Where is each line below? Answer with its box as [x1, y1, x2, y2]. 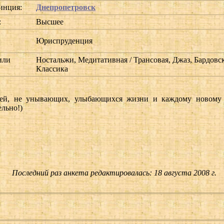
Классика [36, 64, 68, 73]
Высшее [36, 17, 63, 26]
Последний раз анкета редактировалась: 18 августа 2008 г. [12, 168, 217, 177]
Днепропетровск [36, 2, 95, 11]
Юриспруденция [36, 36, 92, 45]
